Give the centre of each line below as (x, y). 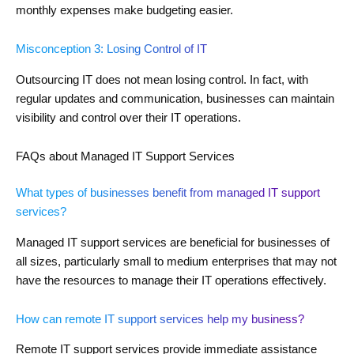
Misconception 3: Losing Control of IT (111, 49)
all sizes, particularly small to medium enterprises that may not (176, 261)
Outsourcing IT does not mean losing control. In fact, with (162, 79)
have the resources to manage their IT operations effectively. (171, 280)
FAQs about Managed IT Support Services (125, 157)
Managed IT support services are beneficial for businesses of (173, 242)
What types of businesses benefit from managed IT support (168, 193)
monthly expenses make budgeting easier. (124, 10)
